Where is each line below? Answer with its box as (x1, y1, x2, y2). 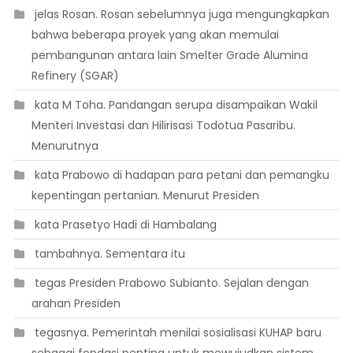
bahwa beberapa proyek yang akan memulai (31, 27, 279, 43)
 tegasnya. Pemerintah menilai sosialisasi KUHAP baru (31, 325, 321, 341)
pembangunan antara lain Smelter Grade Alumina (31, 47, 308, 64)
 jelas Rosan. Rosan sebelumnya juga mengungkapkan (31, 6, 329, 23)
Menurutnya (31, 138, 98, 154)
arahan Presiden (31, 295, 121, 312)
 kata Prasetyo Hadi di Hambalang (31, 217, 217, 233)
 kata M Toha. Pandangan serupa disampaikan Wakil (31, 97, 318, 113)
